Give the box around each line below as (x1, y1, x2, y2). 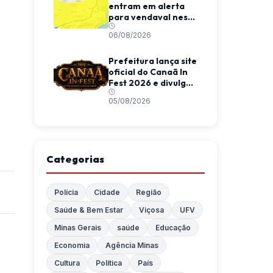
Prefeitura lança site (108, 55, 197, 66)
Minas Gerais (54, 223, 101, 232)
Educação (155, 223, 191, 232)
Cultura (54, 258, 80, 268)
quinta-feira (108, 23, 162, 34)
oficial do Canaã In (108, 66, 188, 77)
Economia (54, 241, 90, 250)
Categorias (46, 153, 104, 165)
